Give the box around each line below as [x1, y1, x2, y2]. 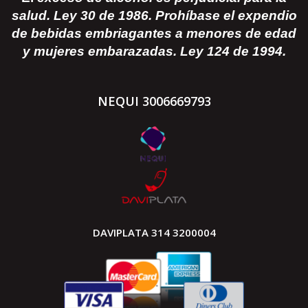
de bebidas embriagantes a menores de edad [12, 26, 296, 41]
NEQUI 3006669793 [97, 93, 211, 110]
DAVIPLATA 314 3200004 [92, 225, 216, 240]
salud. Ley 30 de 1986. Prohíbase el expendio [11, 8, 297, 23]
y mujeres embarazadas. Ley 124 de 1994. [22, 44, 286, 59]
